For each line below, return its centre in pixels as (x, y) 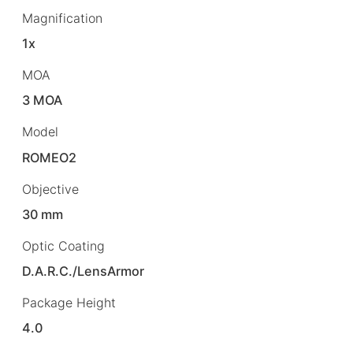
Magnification (62, 19)
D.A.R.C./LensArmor (84, 271)
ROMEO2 (50, 157)
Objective (50, 189)
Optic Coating (63, 245)
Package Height (69, 302)
